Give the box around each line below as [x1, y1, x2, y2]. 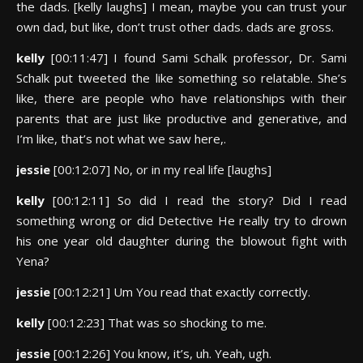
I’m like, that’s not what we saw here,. [16, 130, 226, 147]
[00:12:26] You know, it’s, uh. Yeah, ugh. [53, 345, 271, 361]
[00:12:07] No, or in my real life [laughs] [53, 161, 271, 177]
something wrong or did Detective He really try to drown [16, 212, 347, 228]
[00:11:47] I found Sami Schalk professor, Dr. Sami [50, 49, 347, 66]
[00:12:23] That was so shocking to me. [48, 314, 267, 331]
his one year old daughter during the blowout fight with [16, 233, 347, 249]
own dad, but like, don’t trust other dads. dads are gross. [16, 19, 334, 35]
